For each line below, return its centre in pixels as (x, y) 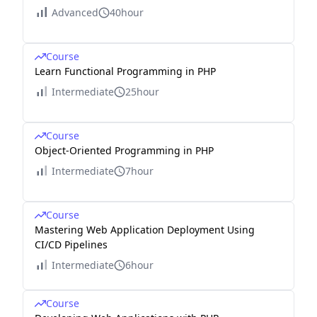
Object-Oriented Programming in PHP (124, 150)
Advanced (75, 12)
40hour (127, 12)
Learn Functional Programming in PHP (125, 71)
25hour (142, 92)
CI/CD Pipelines (71, 244)
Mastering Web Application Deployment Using (145, 230)
